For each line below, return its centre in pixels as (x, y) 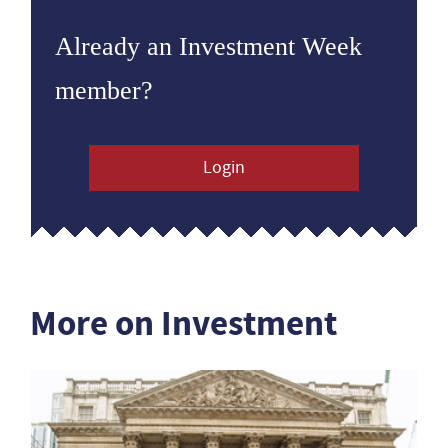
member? (104, 90)
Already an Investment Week (208, 46)
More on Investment (183, 323)
